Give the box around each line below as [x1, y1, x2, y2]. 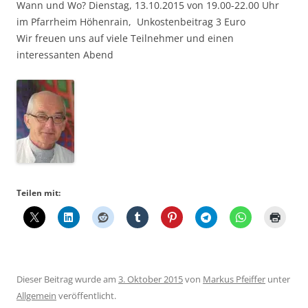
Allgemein [16, 289, 56, 302]
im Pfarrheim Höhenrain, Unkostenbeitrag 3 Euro [16, 15, 245, 29]
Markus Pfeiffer [203, 273, 265, 286]
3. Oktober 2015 [118, 273, 183, 286]
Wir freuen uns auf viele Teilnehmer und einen [16, 32, 234, 45]
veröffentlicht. [56, 289, 116, 302]
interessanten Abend [16, 48, 113, 62]
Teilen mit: [16, 187, 60, 199]
